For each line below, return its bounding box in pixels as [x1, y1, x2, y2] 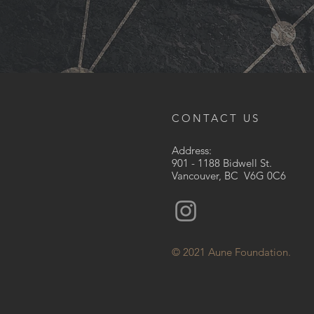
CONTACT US [172, 111, 260, 125]
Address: [172, 144, 212, 157]
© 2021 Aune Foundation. [172, 245, 294, 259]
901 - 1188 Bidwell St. [172, 156, 272, 170]
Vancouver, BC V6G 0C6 [172, 169, 286, 182]
